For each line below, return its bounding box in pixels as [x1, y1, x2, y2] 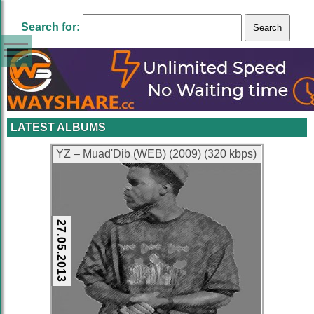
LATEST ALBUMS [11, 121, 106, 133]
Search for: [21, 21, 80, 33]
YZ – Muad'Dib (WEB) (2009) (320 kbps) [56, 148, 257, 160]
